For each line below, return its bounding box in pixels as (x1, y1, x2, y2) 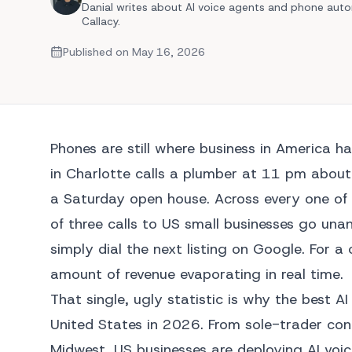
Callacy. (82, 14, 120, 28)
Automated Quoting (200, 14, 307, 28)
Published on (63, 45, 132, 59)
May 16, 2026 (132, 45, 205, 59)
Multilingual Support (200, 36, 306, 50)
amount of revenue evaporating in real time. (50, 265, 343, 284)
